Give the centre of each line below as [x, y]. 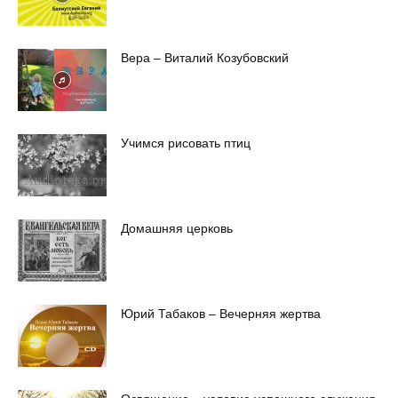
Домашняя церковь [177, 228]
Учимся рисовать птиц [186, 143]
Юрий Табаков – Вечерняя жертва [221, 313]
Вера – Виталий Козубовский [205, 57]
